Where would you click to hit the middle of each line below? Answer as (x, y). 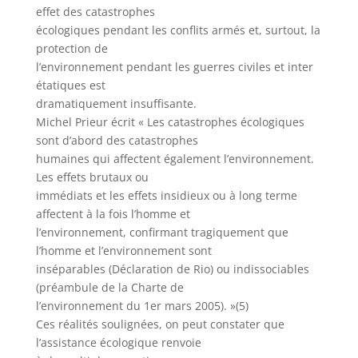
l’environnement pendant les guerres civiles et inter (174, 67)
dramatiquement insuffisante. (116, 103)
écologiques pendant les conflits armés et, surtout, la (178, 30)
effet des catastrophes (95, 12)
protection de (72, 48)
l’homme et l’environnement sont (123, 251)
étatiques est (70, 85)
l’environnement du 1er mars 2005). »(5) (142, 306)
